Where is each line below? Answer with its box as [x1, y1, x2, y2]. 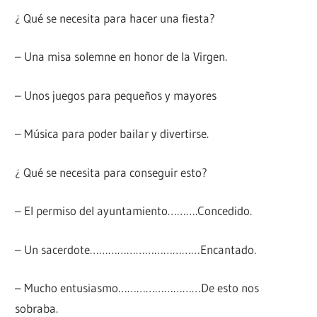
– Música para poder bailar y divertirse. [15, 126, 209, 142]
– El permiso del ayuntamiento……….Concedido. [15, 203, 253, 219]
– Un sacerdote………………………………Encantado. [15, 241, 257, 257]
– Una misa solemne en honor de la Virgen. [15, 49, 228, 64]
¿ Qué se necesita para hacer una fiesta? [15, 10, 216, 25]
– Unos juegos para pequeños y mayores [15, 87, 217, 103]
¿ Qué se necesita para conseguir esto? [15, 164, 208, 180]
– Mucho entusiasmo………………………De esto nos [15, 280, 260, 296]
